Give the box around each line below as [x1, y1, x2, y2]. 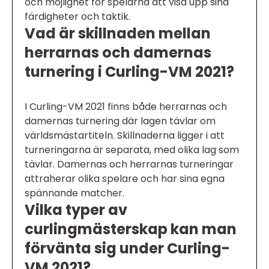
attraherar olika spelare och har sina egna [25, 171, 225, 186]
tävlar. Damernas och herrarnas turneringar [25, 157, 234, 171]
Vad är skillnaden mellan [25, 23, 211, 43]
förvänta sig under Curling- [25, 238, 230, 258]
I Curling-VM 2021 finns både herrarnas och [25, 99, 227, 113]
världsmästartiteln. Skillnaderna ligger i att [25, 128, 225, 142]
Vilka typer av [25, 199, 127, 220]
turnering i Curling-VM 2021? [25, 61, 234, 82]
